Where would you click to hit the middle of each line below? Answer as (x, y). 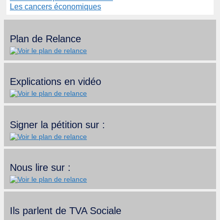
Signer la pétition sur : (57, 124)
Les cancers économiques (55, 7)
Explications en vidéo (55, 82)
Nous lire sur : (40, 168)
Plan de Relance (45, 39)
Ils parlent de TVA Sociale (66, 211)
